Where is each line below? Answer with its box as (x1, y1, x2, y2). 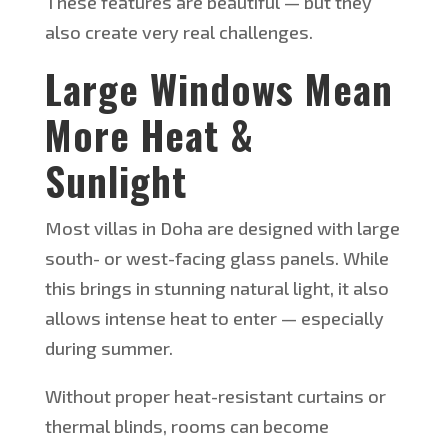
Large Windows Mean (44, 59, 393, 118)
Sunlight (44, 151, 187, 210)
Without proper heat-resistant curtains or (44, 385, 386, 408)
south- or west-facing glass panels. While (44, 247, 389, 270)
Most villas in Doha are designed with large (44, 217, 400, 240)
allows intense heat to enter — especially (44, 307, 384, 330)
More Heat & (44, 105, 254, 164)
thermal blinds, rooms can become (44, 415, 329, 438)
